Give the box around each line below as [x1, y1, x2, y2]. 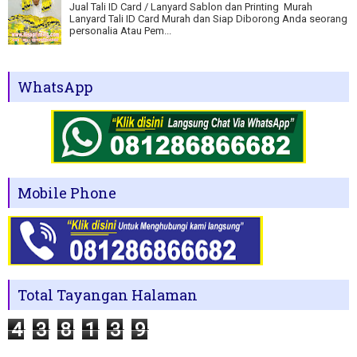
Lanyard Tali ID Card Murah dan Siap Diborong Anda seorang [69, 13, 347, 25]
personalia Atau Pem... [69, 25, 171, 37]
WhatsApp [18, 76, 92, 96]
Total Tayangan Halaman [18, 284, 198, 304]
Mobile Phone [18, 182, 116, 202]
